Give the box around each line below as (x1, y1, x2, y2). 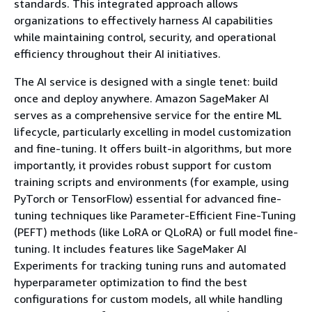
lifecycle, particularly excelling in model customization (14, 124, 291, 139)
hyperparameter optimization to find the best (14, 274, 247, 289)
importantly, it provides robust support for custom (14, 157, 272, 172)
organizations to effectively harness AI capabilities (14, 13, 273, 27)
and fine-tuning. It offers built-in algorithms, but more (14, 141, 292, 155)
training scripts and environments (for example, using (14, 174, 289, 189)
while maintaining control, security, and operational (14, 29, 276, 44)
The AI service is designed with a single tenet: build (14, 74, 278, 88)
